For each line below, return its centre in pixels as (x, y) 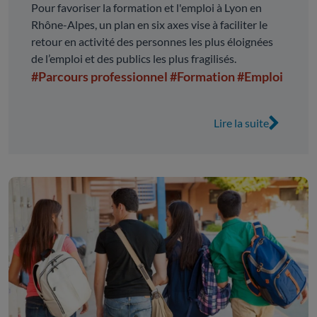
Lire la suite (241, 123)
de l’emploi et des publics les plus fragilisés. (134, 59)
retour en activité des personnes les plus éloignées (152, 42)
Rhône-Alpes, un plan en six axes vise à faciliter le (149, 25)
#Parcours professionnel (99, 77)
